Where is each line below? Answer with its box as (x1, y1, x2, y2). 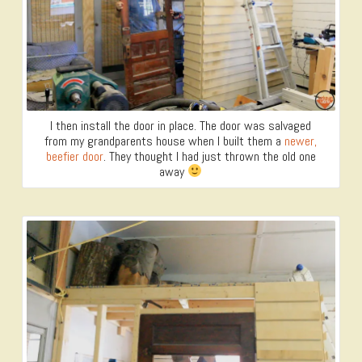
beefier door (45, 147, 103, 165)
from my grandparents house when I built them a (44, 132, 285, 149)
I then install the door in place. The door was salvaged (50, 116, 312, 134)
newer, (284, 132, 318, 149)
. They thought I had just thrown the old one (103, 147, 316, 165)
